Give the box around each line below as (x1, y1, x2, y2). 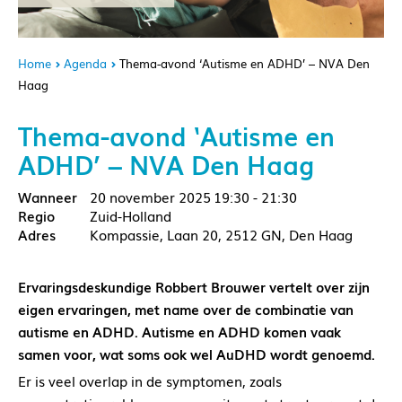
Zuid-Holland (90, 205, 171, 226)
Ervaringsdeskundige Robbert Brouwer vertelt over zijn (18, 276, 370, 297)
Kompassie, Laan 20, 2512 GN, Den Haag (90, 224, 353, 245)
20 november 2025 (90, 187, 211, 207)
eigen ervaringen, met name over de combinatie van (18, 299, 354, 319)
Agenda (64, 55, 107, 73)
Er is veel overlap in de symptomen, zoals (18, 371, 282, 391)
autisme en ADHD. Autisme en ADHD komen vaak (18, 321, 341, 342)
